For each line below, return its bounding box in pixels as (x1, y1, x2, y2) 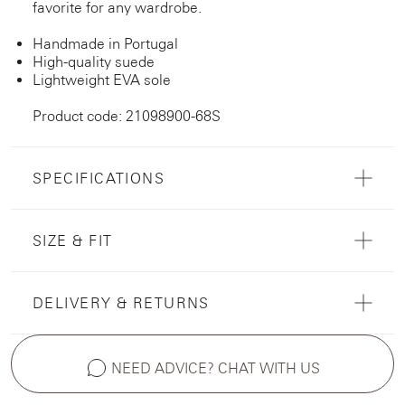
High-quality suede (33, 52, 155, 70)
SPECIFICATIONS (33, 169, 165, 186)
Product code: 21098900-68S (33, 107, 221, 124)
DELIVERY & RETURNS (33, 294, 210, 311)
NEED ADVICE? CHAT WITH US (110, 359, 320, 376)
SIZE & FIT (33, 231, 113, 249)
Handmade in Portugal (33, 34, 178, 52)
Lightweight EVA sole (33, 71, 171, 88)
